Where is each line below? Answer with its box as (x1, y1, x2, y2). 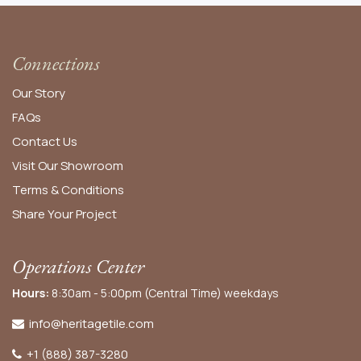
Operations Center (12, 253, 144, 279)
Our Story (12, 84, 65, 102)
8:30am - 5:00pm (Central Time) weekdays (49, 284, 279, 301)
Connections (12, 50, 100, 76)
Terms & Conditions (12, 180, 124, 198)
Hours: (12, 284, 49, 301)
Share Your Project (12, 205, 117, 222)
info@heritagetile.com (29, 314, 154, 332)
